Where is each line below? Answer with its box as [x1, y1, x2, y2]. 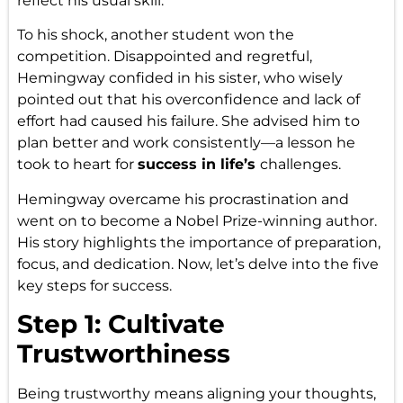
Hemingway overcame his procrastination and [16, 190, 349, 208]
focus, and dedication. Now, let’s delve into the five [16, 255, 379, 273]
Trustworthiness [16, 337, 230, 369]
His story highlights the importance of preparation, [16, 233, 381, 251]
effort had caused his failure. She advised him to [16, 112, 360, 130]
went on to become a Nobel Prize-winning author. [16, 211, 377, 229]
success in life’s [137, 156, 260, 174]
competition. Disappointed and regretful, [16, 48, 312, 66]
